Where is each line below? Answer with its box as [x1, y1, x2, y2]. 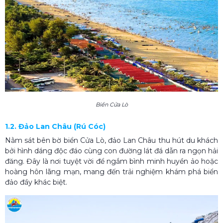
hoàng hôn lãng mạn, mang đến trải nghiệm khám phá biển [5, 167, 218, 176]
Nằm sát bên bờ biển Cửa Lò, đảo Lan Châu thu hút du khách [5, 135, 218, 145]
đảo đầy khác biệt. [5, 177, 67, 187]
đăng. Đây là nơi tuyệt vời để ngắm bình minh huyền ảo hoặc [5, 156, 218, 166]
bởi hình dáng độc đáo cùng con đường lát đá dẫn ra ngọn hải [5, 146, 218, 155]
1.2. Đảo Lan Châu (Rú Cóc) [5, 121, 106, 131]
